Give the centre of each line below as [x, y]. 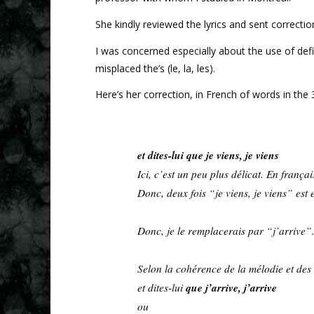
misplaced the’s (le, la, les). [156, 68]
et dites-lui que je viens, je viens [208, 155]
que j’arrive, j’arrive [231, 287]
